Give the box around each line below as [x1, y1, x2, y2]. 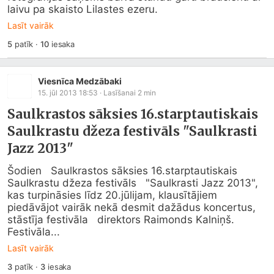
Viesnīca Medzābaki [38, 75, 122, 86]
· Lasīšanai [98, 87, 138, 97]
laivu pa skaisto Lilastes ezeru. [7, 3, 158, 15]
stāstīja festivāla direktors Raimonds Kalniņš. [7, 213, 234, 226]
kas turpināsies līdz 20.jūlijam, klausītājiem [7, 189, 217, 201]
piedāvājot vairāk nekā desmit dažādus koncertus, [7, 201, 256, 213]
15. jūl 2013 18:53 [38, 87, 98, 97]
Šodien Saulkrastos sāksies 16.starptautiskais [7, 165, 237, 177]
